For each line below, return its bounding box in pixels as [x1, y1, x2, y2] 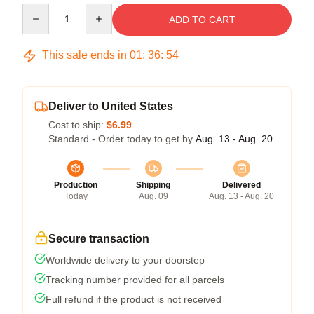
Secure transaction [48, 233, 149, 245]
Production [54, 180, 97, 190]
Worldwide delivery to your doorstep [46, 254, 205, 266]
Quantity [22, 4, 59, 15]
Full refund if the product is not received [46, 294, 221, 305]
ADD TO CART [168, 14, 235, 25]
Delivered [222, 180, 261, 190]
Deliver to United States [48, 100, 173, 112]
